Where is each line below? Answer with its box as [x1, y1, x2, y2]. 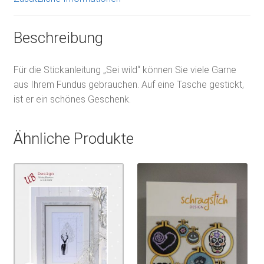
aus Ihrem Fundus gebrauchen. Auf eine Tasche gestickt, [13, 79, 244, 91]
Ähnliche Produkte [13, 129, 134, 147]
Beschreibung [13, 29, 103, 47]
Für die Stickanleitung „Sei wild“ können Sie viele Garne [13, 64, 236, 76]
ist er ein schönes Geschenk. [13, 94, 131, 105]
